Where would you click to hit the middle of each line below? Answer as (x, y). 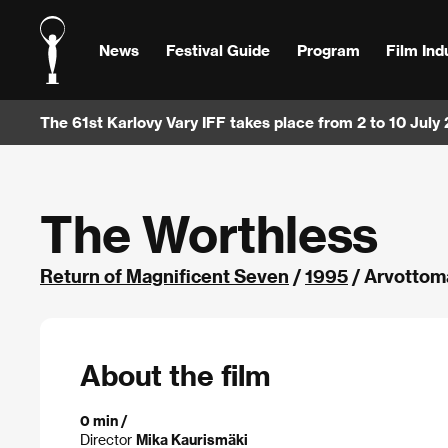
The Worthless (209, 233)
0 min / (104, 420)
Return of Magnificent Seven (164, 275)
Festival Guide (217, 49)
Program (328, 49)
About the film (175, 374)
